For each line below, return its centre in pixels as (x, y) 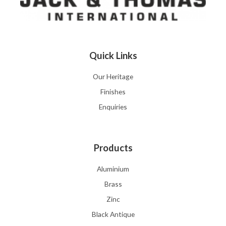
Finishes (113, 92)
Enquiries (113, 107)
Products (113, 148)
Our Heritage (113, 77)
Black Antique (113, 214)
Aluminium (113, 169)
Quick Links (113, 56)
